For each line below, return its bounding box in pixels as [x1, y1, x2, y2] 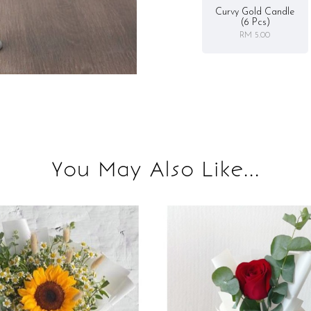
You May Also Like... [51, 155, 260, 182]
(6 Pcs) [239, 17, 270, 28]
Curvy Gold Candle [215, 6, 295, 17]
